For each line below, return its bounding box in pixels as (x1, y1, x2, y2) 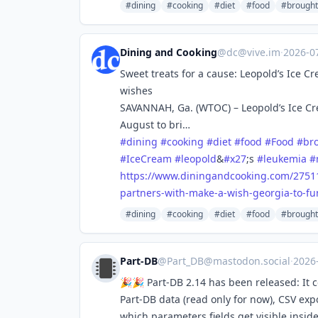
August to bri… (120, 118, 190, 131)
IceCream (126, 152, 172, 165)
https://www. (120, 169, 180, 182)
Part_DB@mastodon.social (167, 254, 290, 268)
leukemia (263, 152, 307, 165)
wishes (120, 84, 153, 97)
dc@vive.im (226, 45, 280, 59)
